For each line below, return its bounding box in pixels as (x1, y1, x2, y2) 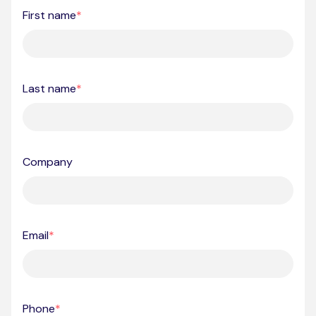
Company (23, 154, 73, 169)
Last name (23, 80, 76, 96)
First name (23, 7, 76, 23)
